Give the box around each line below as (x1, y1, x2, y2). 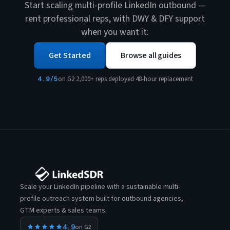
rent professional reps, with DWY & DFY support (25, 12, 205, 25)
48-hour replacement (135, 74, 193, 84)
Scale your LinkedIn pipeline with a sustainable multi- (20, 181, 181, 192)
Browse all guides (120, 49, 182, 61)
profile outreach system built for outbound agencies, (20, 193, 184, 204)
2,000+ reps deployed (75, 74, 134, 84)
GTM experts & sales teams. (20, 205, 107, 216)
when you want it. (81, 25, 149, 39)
